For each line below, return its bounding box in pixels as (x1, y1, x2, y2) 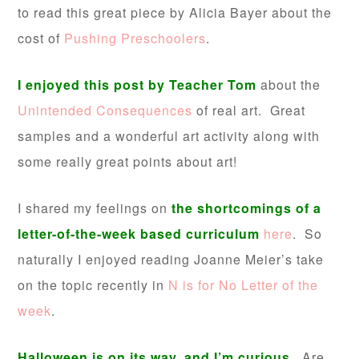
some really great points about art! (18, 152, 238, 171)
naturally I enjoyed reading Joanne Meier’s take (18, 250, 325, 269)
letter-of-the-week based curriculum (18, 224, 260, 244)
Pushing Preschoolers (64, 29, 207, 48)
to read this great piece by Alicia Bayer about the (18, 3, 333, 22)
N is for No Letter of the (168, 276, 319, 295)
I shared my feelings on (18, 199, 172, 218)
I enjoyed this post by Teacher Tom (18, 75, 261, 95)
